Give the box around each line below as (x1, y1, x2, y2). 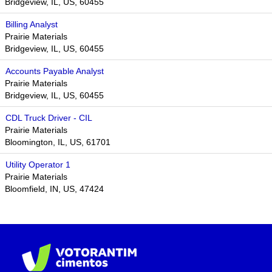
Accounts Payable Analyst (5, 66, 104, 76)
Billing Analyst (5, 19, 58, 29)
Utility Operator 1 (5, 160, 70, 169)
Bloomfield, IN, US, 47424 (5, 184, 104, 194)
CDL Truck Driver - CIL (5, 113, 92, 123)
